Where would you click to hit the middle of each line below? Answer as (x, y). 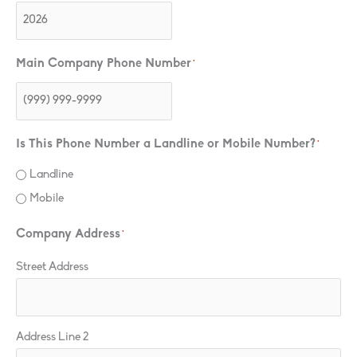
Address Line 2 (52, 337)
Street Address (52, 267)
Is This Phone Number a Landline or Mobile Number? (166, 144)
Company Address (68, 234)
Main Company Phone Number (104, 63)
